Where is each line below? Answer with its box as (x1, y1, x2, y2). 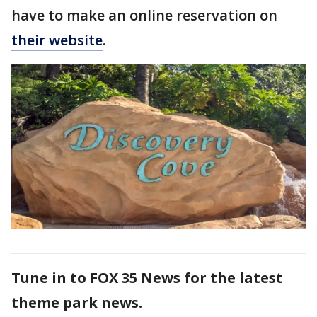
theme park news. (11, 292, 142, 312)
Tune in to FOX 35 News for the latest (11, 267, 283, 287)
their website (11, 30, 103, 50)
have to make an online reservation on (11, 5, 277, 25)
